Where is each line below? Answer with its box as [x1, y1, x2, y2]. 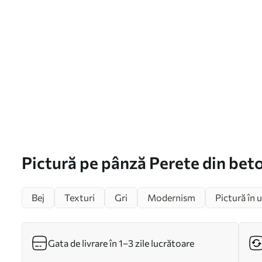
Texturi [64, 192, 95, 203]
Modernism [147, 192, 195, 203]
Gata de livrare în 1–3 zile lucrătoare [48, 237, 194, 249]
